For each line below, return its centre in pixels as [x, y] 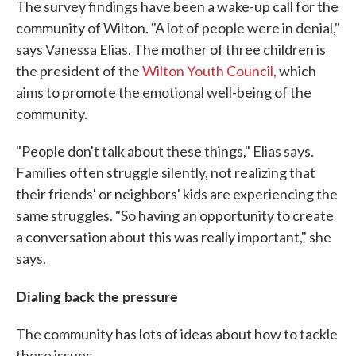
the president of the [79, 71]
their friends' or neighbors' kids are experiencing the [177, 194]
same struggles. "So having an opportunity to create [175, 215]
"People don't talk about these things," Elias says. [165, 151]
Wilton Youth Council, [211, 71]
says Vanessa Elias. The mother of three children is [171, 49]
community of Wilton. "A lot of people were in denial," [178, 28]
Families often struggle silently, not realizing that [166, 172]
